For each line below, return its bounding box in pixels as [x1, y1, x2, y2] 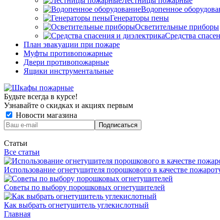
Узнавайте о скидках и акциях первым [4, 101, 133, 110]
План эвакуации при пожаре [24, 40, 120, 49]
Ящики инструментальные [24, 67, 113, 75]
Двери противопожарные [24, 58, 109, 66]
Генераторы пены [110, 14, 169, 22]
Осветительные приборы [135, 23, 219, 31]
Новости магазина [14, 111, 77, 119]
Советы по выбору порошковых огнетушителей [4, 183, 165, 192]
